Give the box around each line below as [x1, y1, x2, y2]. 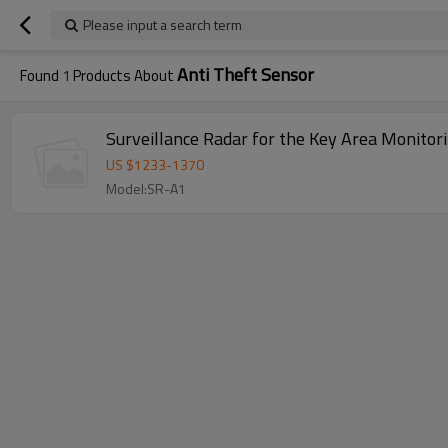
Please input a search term [83, 14, 242, 35]
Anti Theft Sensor [177, 61, 314, 88]
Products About [70, 64, 177, 87]
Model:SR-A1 [106, 178, 186, 199]
